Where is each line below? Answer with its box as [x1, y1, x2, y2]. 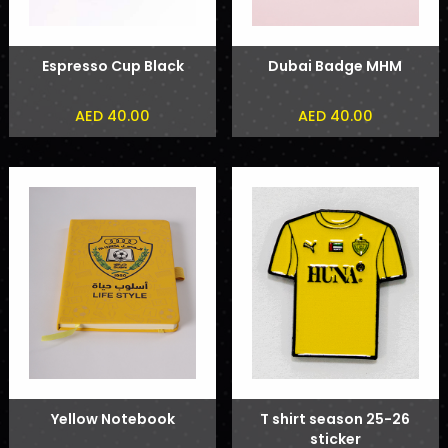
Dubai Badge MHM [268, 55, 403, 76]
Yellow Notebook [50, 409, 175, 430]
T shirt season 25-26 [260, 409, 411, 430]
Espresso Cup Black [41, 55, 184, 76]
